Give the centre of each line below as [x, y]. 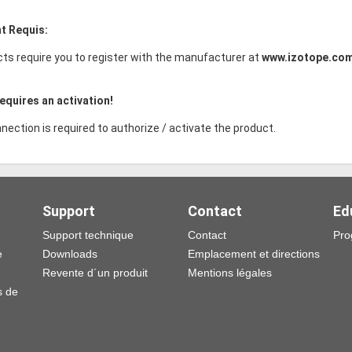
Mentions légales [230, 272]
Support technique [88, 235]
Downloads [70, 253]
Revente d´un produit [95, 272]
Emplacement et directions [254, 253]
